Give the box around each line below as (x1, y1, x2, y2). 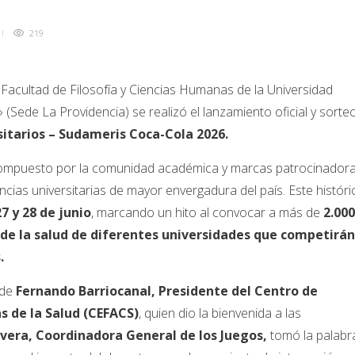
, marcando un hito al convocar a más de (91, 204, 323, 222)
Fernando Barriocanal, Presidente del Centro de (13, 282, 318, 300)
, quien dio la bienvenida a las (139, 304, 301, 323)
